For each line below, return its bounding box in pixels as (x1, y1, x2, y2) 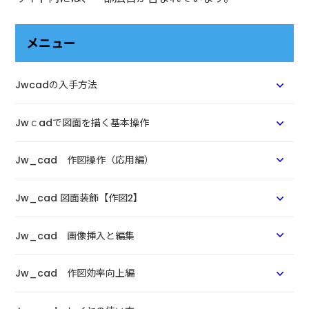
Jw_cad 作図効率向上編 (15, 266, 135, 281)
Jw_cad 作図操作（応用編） (15, 153, 154, 168)
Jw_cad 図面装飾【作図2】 (15, 190, 143, 205)
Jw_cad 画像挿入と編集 (15, 228, 135, 243)
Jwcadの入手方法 (15, 78, 98, 92)
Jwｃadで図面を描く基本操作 (15, 115, 150, 130)
